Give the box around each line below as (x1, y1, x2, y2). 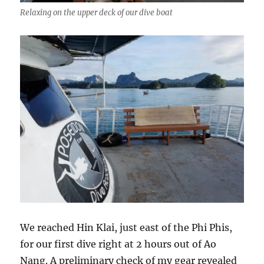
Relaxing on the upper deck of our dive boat (20, 7, 173, 18)
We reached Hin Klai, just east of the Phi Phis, (20, 221, 233, 233)
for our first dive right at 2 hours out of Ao (20, 237, 217, 250)
